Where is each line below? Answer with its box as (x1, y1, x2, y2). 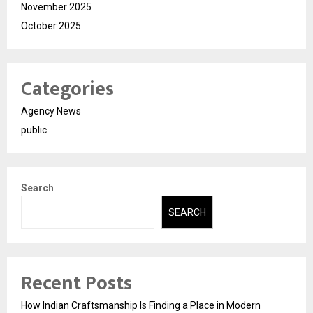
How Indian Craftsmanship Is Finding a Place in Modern (21, 300, 261, 311)
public (21, 124, 47, 136)
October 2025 (21, 20, 81, 31)
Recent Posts (21, 267, 132, 300)
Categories (21, 72, 114, 105)
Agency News (21, 105, 81, 117)
